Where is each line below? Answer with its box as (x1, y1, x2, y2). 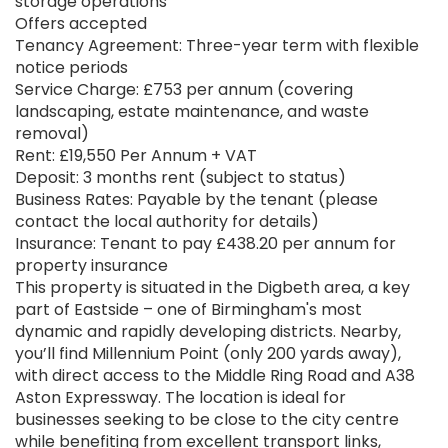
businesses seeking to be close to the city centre (15, 408, 399, 432)
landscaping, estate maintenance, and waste (15, 100, 369, 124)
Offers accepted (15, 12, 147, 36)
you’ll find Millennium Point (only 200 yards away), (15, 342, 401, 366)
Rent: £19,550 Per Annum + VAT (15, 144, 257, 168)
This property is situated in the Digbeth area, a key (15, 276, 410, 300)
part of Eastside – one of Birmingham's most (15, 298, 362, 322)
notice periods (15, 56, 128, 80)
